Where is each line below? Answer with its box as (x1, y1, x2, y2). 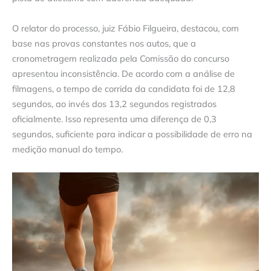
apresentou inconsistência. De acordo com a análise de (12, 68, 235, 80)
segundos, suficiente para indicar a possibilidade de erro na (12, 128, 252, 140)
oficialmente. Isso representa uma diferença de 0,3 (12, 113, 217, 125)
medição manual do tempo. (12, 143, 123, 155)
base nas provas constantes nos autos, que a (12, 38, 196, 50)
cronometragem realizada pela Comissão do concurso (12, 53, 229, 65)
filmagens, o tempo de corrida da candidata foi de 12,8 (12, 83, 235, 95)
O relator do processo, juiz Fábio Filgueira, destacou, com (12, 22, 239, 34)
